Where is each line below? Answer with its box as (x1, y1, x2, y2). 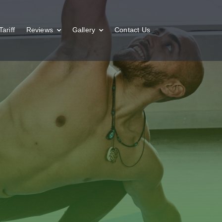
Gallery (72, 26, 96, 34)
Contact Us (114, 26, 151, 34)
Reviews (26, 26, 54, 34)
